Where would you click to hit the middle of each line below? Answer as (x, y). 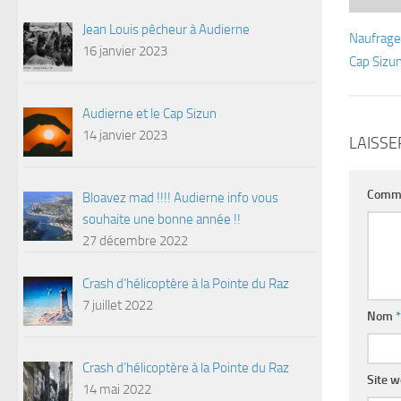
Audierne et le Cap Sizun (150, 114)
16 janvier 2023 (125, 51)
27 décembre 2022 (136, 241)
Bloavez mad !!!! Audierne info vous (181, 198)
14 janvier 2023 (125, 136)
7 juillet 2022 (118, 305)
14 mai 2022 (117, 390)
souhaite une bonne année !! (162, 220)
